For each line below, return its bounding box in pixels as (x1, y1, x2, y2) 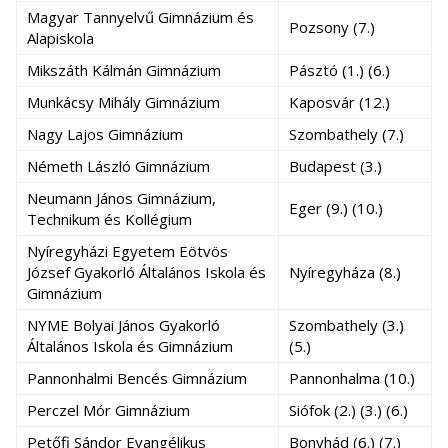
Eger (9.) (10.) (289, 198, 383, 218)
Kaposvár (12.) (289, 92, 390, 112)
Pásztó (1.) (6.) (289, 60, 390, 80)
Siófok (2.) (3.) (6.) (289, 400, 408, 420)
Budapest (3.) (289, 156, 382, 176)
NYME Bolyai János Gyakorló (27, 315, 220, 335)
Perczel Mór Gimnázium (27, 400, 190, 420)
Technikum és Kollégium (27, 209, 192, 229)
